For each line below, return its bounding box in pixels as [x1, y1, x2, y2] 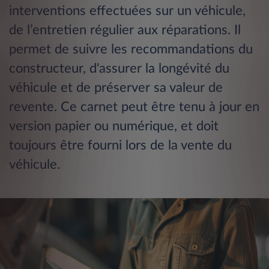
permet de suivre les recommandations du [9, 43, 253, 56]
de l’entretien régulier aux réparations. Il [9, 23, 241, 37]
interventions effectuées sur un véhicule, [9, 4, 246, 18]
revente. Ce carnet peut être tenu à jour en [9, 100, 259, 114]
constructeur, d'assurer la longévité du [9, 62, 229, 76]
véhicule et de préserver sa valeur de [9, 81, 223, 95]
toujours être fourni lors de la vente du [9, 139, 232, 153]
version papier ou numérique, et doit [9, 119, 219, 133]
